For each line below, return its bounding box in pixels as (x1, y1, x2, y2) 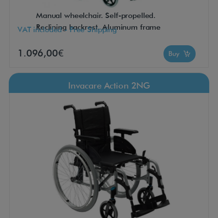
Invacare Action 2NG (68, 80, 150, 91)
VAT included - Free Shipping (18, 24, 117, 34)
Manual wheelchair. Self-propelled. (36, 11, 156, 20)
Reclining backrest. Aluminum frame (36, 22, 161, 32)
